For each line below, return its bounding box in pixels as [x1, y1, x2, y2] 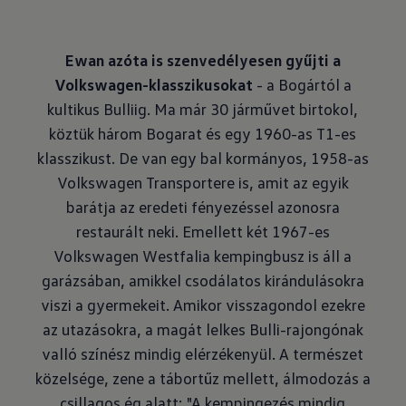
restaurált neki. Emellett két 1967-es [75, 221, 330, 241]
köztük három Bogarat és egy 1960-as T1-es [49, 123, 357, 143]
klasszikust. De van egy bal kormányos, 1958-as [36, 148, 369, 168]
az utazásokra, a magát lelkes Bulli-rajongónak [42, 319, 363, 339]
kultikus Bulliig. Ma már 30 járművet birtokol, [47, 99, 359, 119]
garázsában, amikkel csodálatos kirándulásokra [41, 270, 364, 290]
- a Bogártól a [252, 74, 352, 94]
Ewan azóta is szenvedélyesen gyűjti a [64, 50, 342, 70]
